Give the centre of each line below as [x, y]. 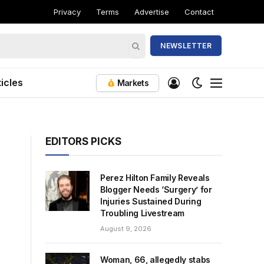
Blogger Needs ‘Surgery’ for [156, 189]
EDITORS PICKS [83, 141]
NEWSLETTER [186, 46]
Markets [132, 82]
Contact [199, 11]
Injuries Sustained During [151, 201]
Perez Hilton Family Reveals [155, 178]
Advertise [152, 11]
